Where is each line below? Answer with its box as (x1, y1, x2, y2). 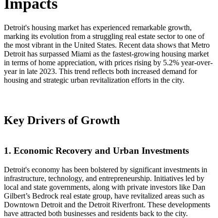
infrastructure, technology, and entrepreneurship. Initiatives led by (4, 174, 204, 183)
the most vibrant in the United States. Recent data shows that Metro (4, 40, 210, 49)
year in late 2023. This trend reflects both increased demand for (4, 67, 197, 75)
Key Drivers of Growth (4, 113, 120, 127)
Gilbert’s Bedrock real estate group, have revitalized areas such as (4, 192, 204, 200)
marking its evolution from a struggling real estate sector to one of (4, 32, 204, 40)
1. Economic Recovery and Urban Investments (4, 145, 189, 156)
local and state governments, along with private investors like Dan (4, 183, 205, 192)
